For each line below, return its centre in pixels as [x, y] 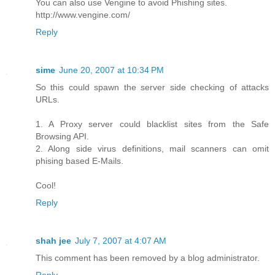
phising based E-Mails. [79, 161]
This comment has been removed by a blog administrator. [148, 258]
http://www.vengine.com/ [83, 15]
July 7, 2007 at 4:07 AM [121, 241]
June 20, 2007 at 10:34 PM [111, 70]
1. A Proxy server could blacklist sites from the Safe [152, 124]
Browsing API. [62, 137]
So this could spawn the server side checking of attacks [152, 87]
